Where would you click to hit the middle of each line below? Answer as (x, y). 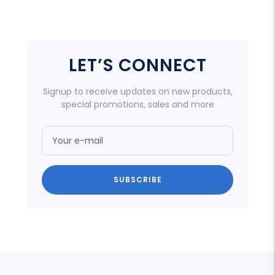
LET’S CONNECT (137, 65)
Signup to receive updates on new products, (137, 91)
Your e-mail (78, 140)
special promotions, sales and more (137, 104)
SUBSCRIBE (137, 179)
